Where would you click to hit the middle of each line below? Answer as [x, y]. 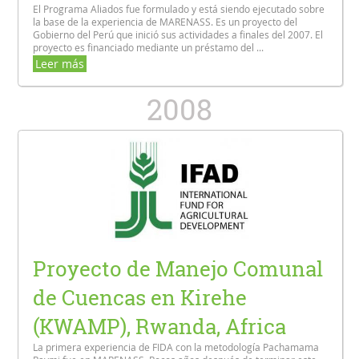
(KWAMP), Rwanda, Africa [160, 326]
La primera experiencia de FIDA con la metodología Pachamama [176, 347]
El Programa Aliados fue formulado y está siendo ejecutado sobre [179, 9]
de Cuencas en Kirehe [140, 297]
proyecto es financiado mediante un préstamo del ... [149, 48]
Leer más [60, 64]
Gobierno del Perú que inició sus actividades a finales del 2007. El [178, 35]
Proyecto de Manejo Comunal [178, 268]
